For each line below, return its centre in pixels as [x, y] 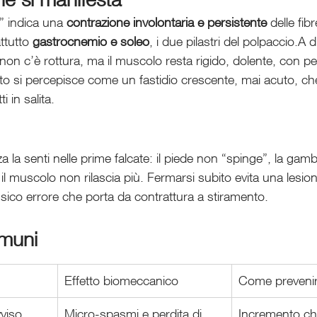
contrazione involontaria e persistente [167, 22]
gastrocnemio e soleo [91, 41]
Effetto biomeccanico [121, 281]
